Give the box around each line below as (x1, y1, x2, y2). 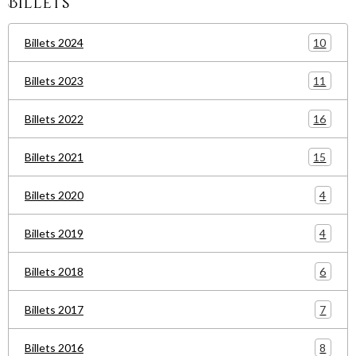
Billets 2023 (25, 74, 83, 87)
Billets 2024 (25, 36, 83, 49)
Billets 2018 (25, 265, 83, 278)
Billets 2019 (25, 226, 83, 240)
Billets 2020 (25, 188, 83, 202)
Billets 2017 (25, 303, 83, 316)
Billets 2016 (25, 341, 83, 354)
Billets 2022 (25, 112, 83, 126)
